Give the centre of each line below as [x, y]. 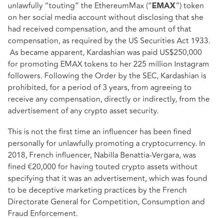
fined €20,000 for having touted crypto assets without [103, 167]
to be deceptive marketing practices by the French [97, 191]
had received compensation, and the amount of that [100, 29]
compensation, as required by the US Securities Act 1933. [109, 41]
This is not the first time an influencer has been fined [100, 132]
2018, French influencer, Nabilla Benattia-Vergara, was [102, 155]
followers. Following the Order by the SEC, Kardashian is [107, 76]
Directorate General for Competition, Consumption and [106, 202]
